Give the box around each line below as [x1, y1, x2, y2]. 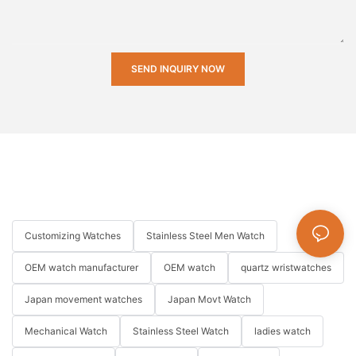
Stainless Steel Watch [133, 325, 229, 338]
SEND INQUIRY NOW [131, 63, 225, 75]
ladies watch [254, 325, 311, 338]
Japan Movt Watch [168, 293, 251, 306]
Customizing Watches [25, 230, 121, 242]
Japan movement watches [25, 293, 142, 306]
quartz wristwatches [241, 261, 331, 274]
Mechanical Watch [25, 325, 107, 338]
